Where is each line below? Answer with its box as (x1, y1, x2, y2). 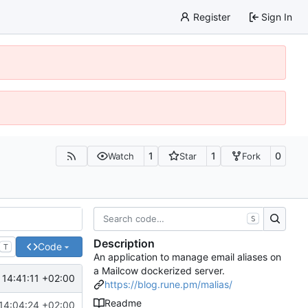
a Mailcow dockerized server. (93, 265, 225, 277)
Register (192, 10, 230, 23)
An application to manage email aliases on (93, 251, 281, 263)
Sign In (261, 10, 292, 23)
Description (93, 236, 155, 251)
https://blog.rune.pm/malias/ (104, 278, 232, 291)
